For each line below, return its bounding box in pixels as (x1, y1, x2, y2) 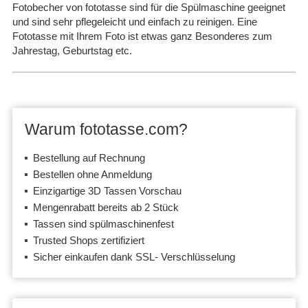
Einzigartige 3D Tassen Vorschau (33, 185, 181, 197)
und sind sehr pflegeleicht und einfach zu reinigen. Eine (12, 16, 257, 28)
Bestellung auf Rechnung (33, 152, 145, 164)
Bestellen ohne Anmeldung (33, 168, 152, 181)
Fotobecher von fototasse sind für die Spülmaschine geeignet (12, 1, 285, 14)
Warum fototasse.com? (25, 120, 188, 139)
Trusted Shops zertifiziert (33, 234, 144, 247)
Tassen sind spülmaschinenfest (33, 218, 174, 230)
